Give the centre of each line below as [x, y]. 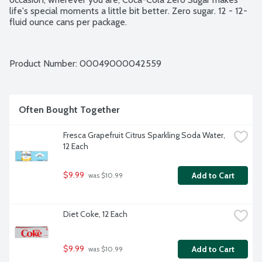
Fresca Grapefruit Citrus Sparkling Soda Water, [144, 135]
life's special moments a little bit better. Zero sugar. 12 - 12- [128, 11]
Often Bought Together [69, 110]
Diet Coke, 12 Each [95, 214]
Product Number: [44, 64]
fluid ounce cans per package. [68, 22]
